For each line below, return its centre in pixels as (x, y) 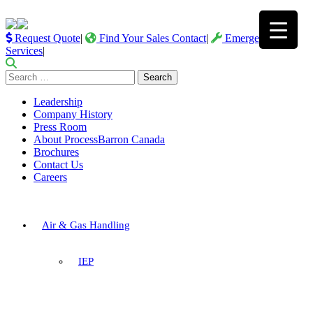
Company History (73, 114)
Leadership (58, 102)
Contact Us (58, 165)
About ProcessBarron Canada (99, 139)
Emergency (249, 38)
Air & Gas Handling (86, 225)
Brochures (56, 152)
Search (20, 75)
